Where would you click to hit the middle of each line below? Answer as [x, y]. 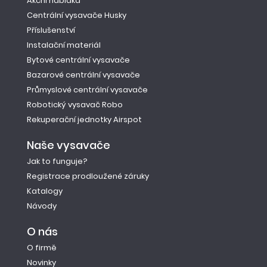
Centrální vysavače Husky [77, 15]
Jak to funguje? [57, 161]
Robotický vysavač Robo [75, 104]
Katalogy [45, 191]
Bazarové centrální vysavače [83, 74]
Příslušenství [51, 30]
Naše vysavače [69, 145]
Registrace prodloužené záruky [88, 176]
